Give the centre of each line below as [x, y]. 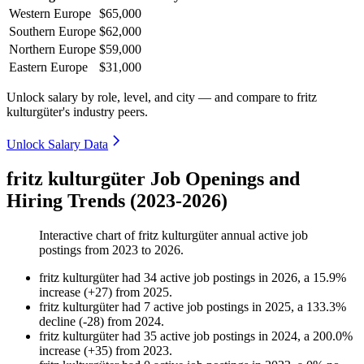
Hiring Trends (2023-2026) [117, 201]
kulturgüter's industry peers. [77, 112]
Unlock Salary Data [57, 145]
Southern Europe [52, 32]
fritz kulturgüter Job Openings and [153, 179]
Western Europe [50, 14]
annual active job [263, 236]
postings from [76, 250]
